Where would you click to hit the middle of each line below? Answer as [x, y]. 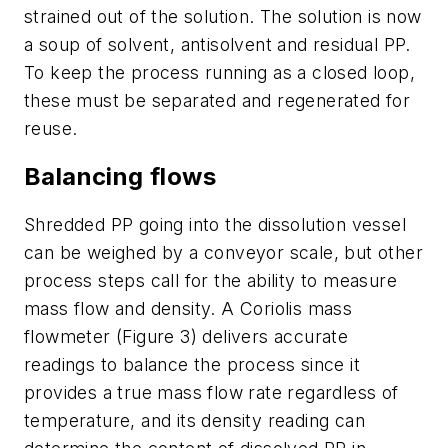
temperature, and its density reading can [194, 420]
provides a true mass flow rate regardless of [211, 392]
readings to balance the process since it [192, 364]
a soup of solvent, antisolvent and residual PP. [217, 45]
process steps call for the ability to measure [210, 280]
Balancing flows [120, 176]
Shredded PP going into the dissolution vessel [215, 224]
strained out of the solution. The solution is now [223, 17]
